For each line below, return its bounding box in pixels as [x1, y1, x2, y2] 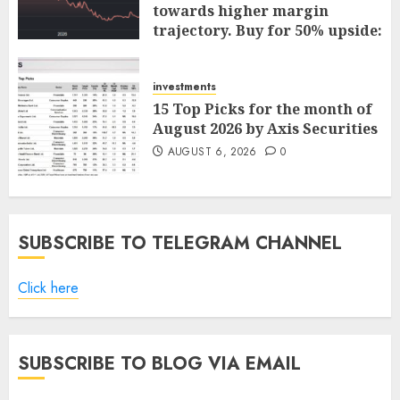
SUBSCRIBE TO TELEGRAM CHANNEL [18, 230, 342, 256]
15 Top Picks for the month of [153, 99, 372, 119]
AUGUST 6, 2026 [167, 144, 257, 160]
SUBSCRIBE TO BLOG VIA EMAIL [18, 351, 301, 377]
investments [153, 79, 216, 95]
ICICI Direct [153, 40, 238, 60]
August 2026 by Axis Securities [153, 119, 378, 138]
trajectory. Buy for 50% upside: [153, 21, 382, 40]
